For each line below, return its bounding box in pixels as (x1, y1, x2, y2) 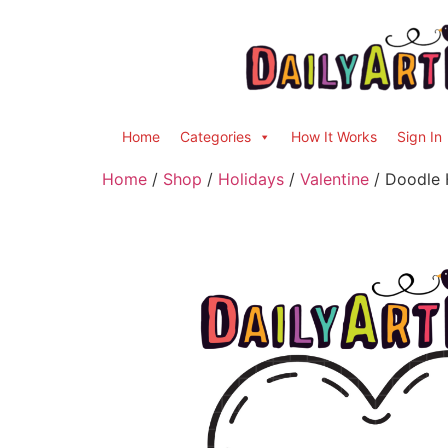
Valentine (300, 169, 369, 189)
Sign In (397, 128, 442, 145)
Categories (180, 128, 251, 145)
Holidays (218, 169, 284, 189)
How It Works (291, 128, 377, 145)
